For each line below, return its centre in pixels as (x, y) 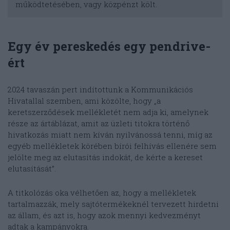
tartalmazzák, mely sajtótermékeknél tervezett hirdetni (113, 204)
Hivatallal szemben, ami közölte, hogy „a (84, 101)
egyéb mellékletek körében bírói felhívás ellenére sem (112, 146)
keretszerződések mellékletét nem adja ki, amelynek (108, 112)
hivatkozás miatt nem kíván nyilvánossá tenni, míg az (110, 135)
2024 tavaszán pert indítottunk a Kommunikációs (100, 90)
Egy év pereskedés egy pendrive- (109, 46)
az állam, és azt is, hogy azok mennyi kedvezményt (104, 215)
